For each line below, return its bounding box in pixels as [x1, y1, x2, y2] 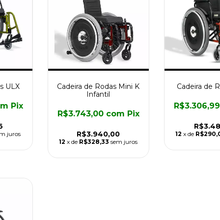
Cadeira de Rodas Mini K [57, 82, 140, 91]
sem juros [110, 137, 138, 145]
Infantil [86, 89, 110, 99]
